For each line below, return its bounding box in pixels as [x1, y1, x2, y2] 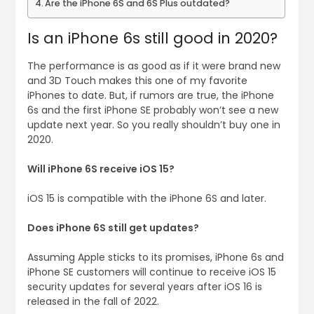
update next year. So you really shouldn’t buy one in [27, 118, 280, 132]
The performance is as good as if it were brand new [27, 59, 280, 74]
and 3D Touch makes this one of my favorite [27, 74, 247, 88]
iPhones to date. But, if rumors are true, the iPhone [27, 88, 274, 103]
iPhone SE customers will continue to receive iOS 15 [27, 265, 276, 280]
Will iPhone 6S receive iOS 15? [27, 162, 175, 177]
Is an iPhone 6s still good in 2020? [27, 28, 278, 49]
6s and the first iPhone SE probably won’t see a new [27, 103, 278, 118]
